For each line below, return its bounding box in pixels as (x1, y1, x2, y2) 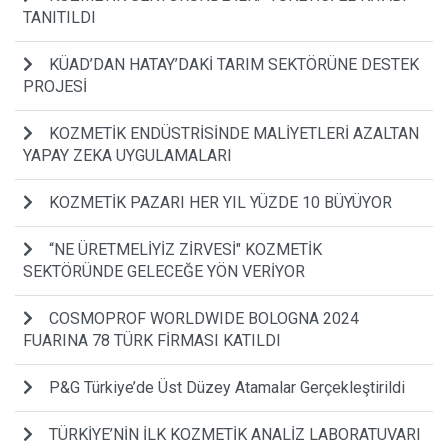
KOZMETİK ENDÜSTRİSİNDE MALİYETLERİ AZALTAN (49, 123, 419, 143)
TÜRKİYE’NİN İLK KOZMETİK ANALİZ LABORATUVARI (49, 424, 421, 444)
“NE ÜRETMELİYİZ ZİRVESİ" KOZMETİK (49, 239, 322, 259)
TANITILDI (23, 7, 96, 27)
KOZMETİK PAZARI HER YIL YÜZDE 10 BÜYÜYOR (49, 192, 392, 212)
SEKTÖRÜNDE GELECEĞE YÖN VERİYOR (23, 261, 305, 281)
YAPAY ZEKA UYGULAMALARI (23, 145, 232, 165)
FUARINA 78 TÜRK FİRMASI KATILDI (23, 330, 281, 350)
